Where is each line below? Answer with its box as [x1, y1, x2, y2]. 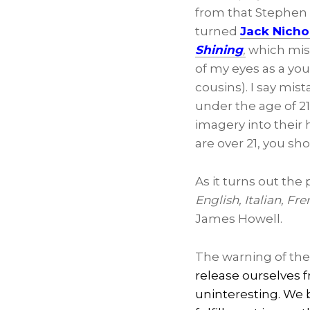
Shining [195, 43, 243, 57]
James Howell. [195, 212, 282, 226]
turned [195, 24, 240, 38]
